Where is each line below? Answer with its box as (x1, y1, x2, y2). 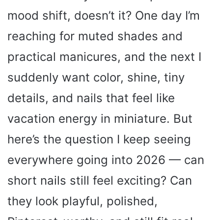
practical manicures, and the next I (7, 49, 201, 64)
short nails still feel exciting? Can (7, 173, 192, 188)
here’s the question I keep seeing (7, 132, 191, 146)
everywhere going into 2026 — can (7, 152, 204, 167)
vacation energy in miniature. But (7, 111, 192, 126)
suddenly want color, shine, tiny (7, 70, 185, 84)
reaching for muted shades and (7, 28, 183, 43)
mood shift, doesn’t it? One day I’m (7, 8, 200, 23)
